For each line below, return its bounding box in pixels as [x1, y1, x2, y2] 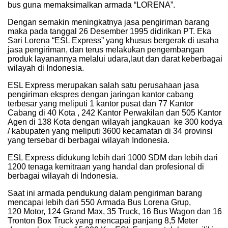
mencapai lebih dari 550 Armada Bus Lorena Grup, [8, 198, 191, 207]
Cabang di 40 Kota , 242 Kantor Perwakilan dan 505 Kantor [8, 108, 221, 118]
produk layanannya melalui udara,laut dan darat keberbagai [8, 54, 222, 64]
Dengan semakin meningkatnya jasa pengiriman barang [8, 18, 210, 27]
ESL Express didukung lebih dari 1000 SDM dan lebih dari [8, 153, 218, 162]
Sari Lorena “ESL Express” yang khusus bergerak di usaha [8, 36, 219, 45]
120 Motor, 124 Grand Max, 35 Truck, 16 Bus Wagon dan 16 [8, 207, 222, 216]
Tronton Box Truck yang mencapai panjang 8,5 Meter [8, 216, 198, 225]
